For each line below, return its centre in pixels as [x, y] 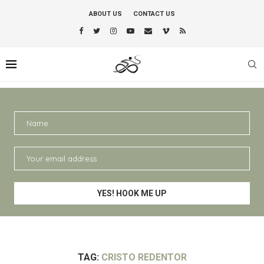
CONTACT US [154, 14]
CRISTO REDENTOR [144, 257]
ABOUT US [105, 14]
